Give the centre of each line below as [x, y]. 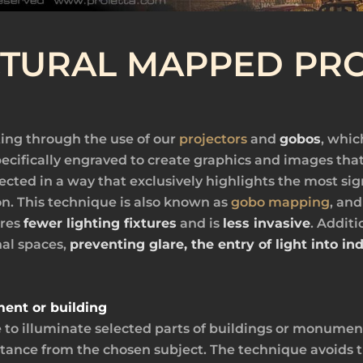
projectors [213, 139]
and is [200, 224]
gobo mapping [280, 203]
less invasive [267, 224]
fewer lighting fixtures [100, 224]
